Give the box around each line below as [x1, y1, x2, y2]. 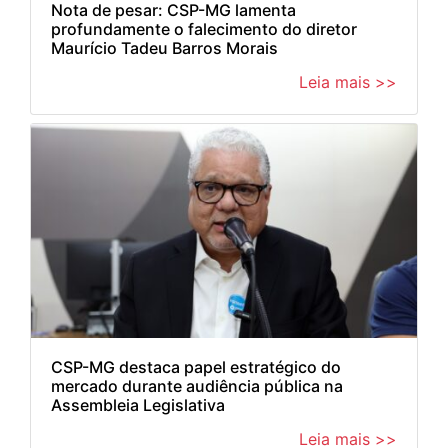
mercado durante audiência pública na [51, 376, 343, 397]
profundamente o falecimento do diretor [51, 18, 357, 39]
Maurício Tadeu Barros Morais [51, 37, 278, 58]
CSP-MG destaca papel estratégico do [51, 357, 341, 378]
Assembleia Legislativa [51, 395, 225, 416]
